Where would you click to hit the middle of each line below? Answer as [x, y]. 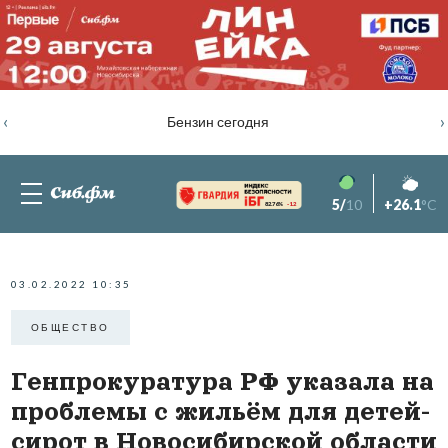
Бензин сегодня [217, 122]
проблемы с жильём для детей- [220, 411]
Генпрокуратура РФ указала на [222, 381]
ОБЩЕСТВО [70, 327]
